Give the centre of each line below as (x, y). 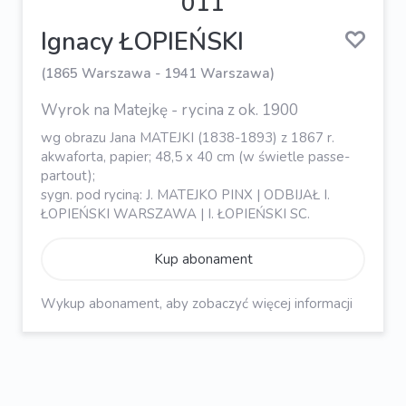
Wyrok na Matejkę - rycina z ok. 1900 (169, 110)
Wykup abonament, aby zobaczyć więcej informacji (197, 303)
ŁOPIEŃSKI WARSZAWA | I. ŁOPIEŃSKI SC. (175, 213)
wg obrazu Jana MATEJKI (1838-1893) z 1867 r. (188, 137)
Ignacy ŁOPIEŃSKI (142, 42)
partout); (68, 175)
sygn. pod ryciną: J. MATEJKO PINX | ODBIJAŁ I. (185, 194)
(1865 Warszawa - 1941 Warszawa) (158, 74)
